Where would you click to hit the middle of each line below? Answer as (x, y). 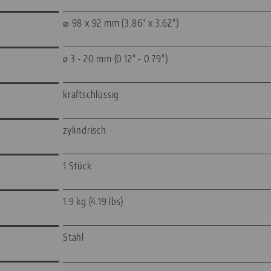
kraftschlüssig (91, 95)
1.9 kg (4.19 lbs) (93, 202)
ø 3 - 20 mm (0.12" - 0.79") (116, 59)
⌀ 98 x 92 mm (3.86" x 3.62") (121, 23)
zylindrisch (85, 130)
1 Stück (77, 166)
